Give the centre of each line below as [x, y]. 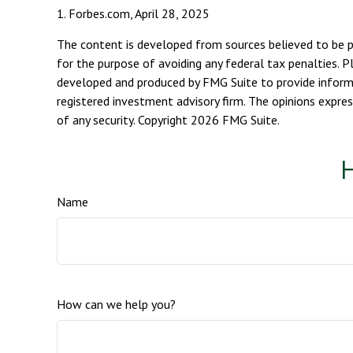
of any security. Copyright [124, 120]
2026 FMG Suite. [235, 120]
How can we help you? [116, 304]
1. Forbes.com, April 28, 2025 [133, 13]
